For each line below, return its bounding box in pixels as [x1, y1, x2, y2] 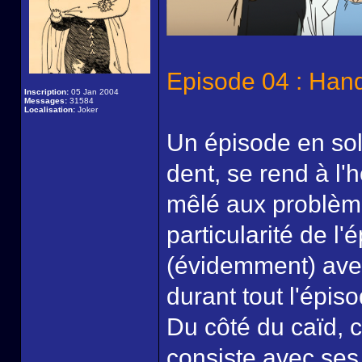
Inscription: [24, 87, 69, 96]
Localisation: [24, 105, 75, 114]
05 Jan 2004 [69, 87, 119, 96]
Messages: [24, 96, 67, 105]
